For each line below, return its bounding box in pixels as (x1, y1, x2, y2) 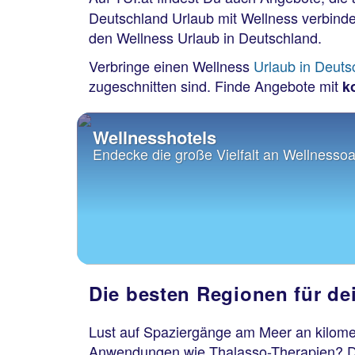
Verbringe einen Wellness (89, 55, 254, 76)
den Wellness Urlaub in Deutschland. (89, 27, 326, 48)
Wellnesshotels (93, 124, 216, 150)
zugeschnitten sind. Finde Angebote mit (89, 74, 342, 96)
